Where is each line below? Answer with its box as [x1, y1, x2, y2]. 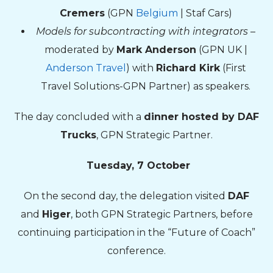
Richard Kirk [155, 62, 220, 74]
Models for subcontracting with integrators [36, 26, 248, 38]
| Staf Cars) [177, 7, 232, 19]
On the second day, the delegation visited [24, 190, 228, 202]
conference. [107, 245, 166, 257]
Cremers [59, 7, 105, 19]
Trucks [60, 129, 96, 141]
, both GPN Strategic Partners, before [70, 208, 253, 221]
